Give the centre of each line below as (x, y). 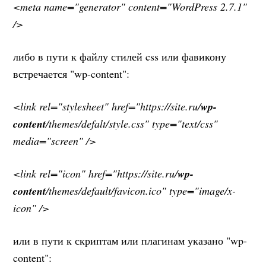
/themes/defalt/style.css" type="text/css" (132, 123)
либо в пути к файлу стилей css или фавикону (120, 56)
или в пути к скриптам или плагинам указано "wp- (130, 240)
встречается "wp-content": (72, 73)
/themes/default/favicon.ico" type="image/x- (141, 190)
